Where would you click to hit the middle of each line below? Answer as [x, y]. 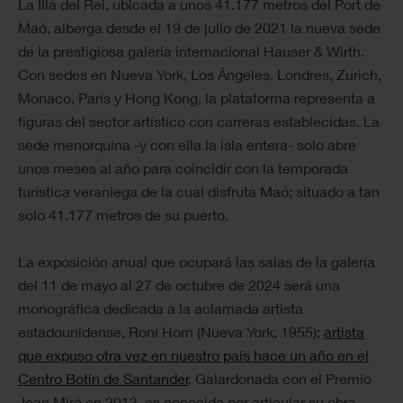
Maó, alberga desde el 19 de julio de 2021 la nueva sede [199, 27]
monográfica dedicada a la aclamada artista [161, 308]
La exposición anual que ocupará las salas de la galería [197, 261]
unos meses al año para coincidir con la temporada [183, 167]
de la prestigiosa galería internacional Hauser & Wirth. [191, 50]
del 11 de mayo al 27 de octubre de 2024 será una [179, 284]
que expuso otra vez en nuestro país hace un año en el [193, 354]
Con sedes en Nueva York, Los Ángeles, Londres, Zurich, [200, 74]
